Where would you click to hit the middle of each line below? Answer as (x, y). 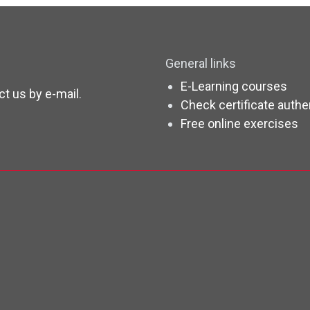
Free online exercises (239, 124)
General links (201, 64)
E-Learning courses (234, 86)
